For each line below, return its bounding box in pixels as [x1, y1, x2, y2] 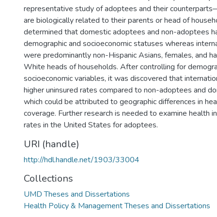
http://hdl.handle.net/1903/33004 [24, 155, 139, 165]
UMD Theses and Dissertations [24, 189, 130, 200]
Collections [24, 172, 73, 185]
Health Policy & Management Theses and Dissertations [24, 201, 210, 211]
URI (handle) [24, 138, 79, 151]
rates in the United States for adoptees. [24, 120, 158, 130]
